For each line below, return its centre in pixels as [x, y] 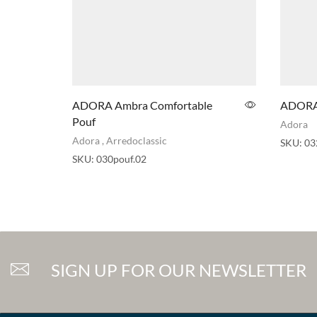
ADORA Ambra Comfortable [142, 105]
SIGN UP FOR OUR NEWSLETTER [179, 270]
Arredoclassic [137, 141]
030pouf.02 [121, 159]
